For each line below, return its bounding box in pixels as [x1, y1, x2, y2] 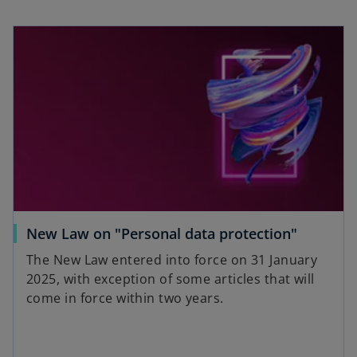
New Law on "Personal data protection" [26, 224, 297, 244]
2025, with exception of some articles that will [26, 270, 315, 288]
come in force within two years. [26, 289, 224, 308]
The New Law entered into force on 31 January [26, 251, 318, 269]
